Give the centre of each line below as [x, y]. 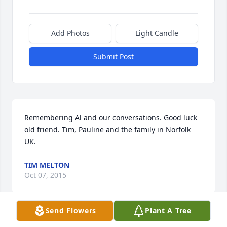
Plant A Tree [168, 211]
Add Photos [70, 33]
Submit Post [113, 57]
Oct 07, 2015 [45, 175]
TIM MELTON [47, 165]
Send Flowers [71, 211]
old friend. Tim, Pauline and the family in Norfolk [107, 130]
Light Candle [157, 33]
